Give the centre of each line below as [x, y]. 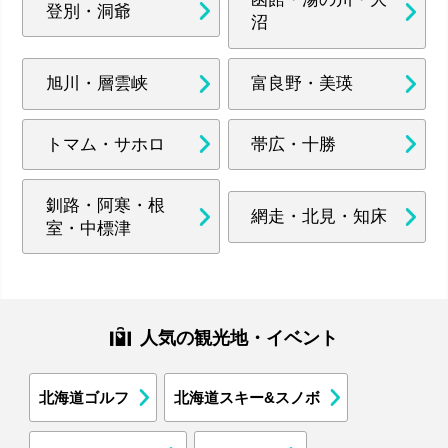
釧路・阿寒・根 [105, 205]
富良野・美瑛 [302, 84]
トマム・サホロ [105, 144]
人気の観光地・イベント [238, 337]
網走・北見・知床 [319, 217]
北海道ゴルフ [84, 397]
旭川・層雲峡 [96, 84]
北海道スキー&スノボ [246, 397]
